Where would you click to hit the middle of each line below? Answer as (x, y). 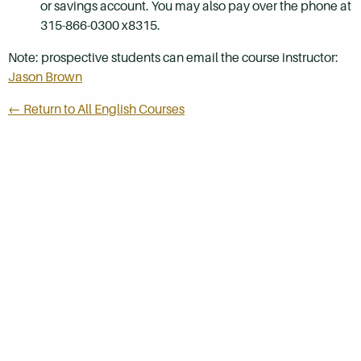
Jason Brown (45, 77)
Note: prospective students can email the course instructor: (173, 57)
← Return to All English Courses (96, 109)
